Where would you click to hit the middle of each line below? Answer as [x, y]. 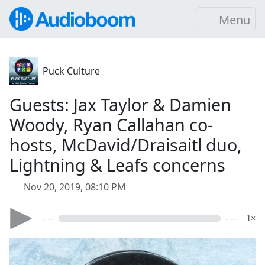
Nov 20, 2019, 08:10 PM [75, 187]
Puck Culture [71, 71]
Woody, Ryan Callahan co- [111, 125]
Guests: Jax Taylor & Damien [120, 104]
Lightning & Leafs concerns [117, 165]
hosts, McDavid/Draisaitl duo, [126, 145]
